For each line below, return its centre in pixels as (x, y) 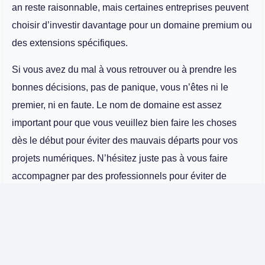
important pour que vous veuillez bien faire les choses (124, 122)
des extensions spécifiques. (70, 43)
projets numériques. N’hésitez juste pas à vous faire (120, 158)
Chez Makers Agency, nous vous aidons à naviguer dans (130, 220)
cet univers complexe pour (68, 238)
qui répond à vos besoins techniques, (141, 256)
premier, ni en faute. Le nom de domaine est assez (117, 105)
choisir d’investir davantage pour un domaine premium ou (132, 25)
